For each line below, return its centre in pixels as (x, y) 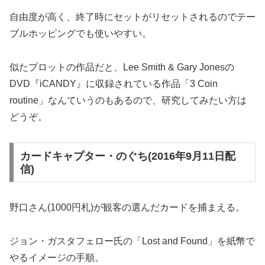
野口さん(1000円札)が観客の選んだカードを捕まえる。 (127, 208)
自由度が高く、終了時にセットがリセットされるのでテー (132, 17)
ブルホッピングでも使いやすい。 (80, 34)
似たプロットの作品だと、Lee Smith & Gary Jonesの (122, 67)
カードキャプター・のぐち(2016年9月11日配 (127, 156)
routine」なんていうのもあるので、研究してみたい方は (128, 100)
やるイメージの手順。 (57, 258)
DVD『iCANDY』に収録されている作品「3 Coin (114, 83)
